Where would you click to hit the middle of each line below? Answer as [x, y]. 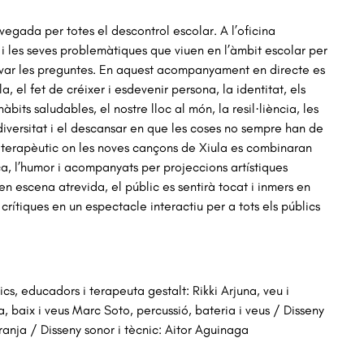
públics [301, 206]
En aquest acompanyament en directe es [212, 70]
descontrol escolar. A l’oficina [194, 31]
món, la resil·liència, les [254, 109]
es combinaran [272, 148]
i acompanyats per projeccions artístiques [173, 167]
